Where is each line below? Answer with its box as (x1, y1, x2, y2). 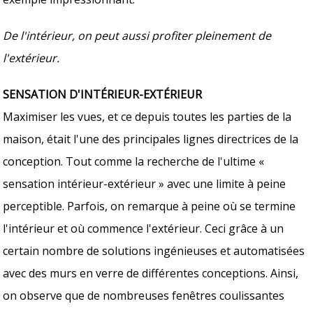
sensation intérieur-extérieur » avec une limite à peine (3, 175, 286, 191)
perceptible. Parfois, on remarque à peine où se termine (3, 198, 296, 214)
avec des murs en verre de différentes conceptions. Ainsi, (3, 265, 299, 281)
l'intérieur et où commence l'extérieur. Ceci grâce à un (3, 220, 284, 236)
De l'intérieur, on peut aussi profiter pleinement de (3, 27, 272, 43)
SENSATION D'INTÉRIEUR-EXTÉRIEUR (3, 86, 203, 102)
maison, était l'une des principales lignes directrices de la (3, 131, 299, 147)
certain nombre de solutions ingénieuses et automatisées (3, 242, 305, 259)
